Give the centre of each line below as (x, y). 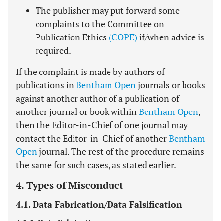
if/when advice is (171, 37)
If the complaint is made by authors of (90, 72)
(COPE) (123, 37)
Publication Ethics (72, 37)
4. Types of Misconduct (70, 185)
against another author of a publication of (97, 98)
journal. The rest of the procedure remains (121, 151)
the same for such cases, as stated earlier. (96, 165)
